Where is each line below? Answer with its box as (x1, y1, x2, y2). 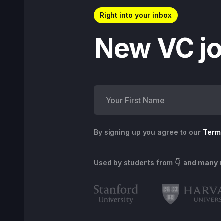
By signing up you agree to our (94, 128, 203, 136)
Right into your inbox (100, 11, 172, 19)
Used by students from (94, 158, 175, 167)
